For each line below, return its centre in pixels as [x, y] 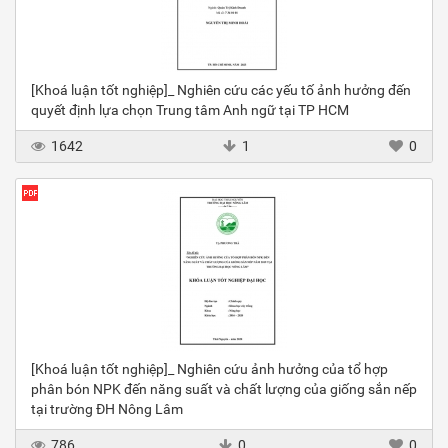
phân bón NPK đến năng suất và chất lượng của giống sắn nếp [224, 389]
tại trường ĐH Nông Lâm [107, 409]
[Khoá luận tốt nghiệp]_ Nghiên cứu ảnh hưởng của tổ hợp [209, 369]
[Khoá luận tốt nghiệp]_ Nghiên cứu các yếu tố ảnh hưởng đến [221, 90]
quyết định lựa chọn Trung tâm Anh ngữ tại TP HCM [190, 110]
